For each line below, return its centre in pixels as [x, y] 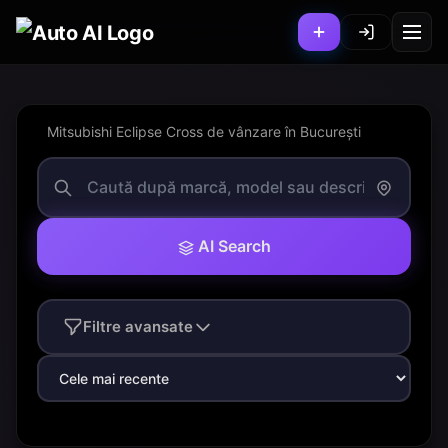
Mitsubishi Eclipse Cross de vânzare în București [204, 131]
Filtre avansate [138, 326]
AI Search [234, 246]
